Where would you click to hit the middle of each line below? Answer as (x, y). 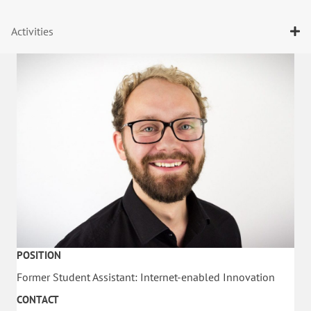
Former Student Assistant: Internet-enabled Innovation (146, 277)
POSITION (39, 255)
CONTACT (38, 300)
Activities (32, 32)
